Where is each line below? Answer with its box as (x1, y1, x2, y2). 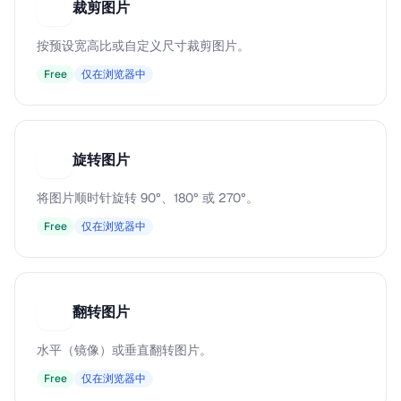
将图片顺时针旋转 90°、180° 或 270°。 (37, 190, 259, 206)
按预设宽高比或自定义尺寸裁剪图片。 (37, 38, 250, 54)
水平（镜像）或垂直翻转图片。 (37, 342, 212, 358)
